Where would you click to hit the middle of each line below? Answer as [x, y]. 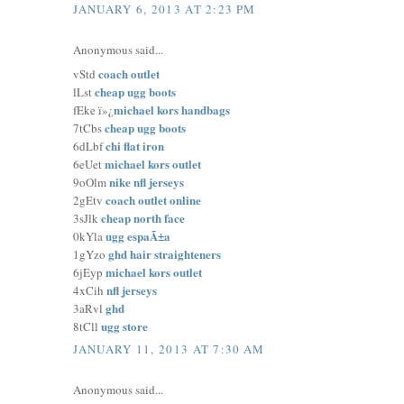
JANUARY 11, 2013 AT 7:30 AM [169, 349]
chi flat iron [135, 145]
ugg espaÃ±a [138, 235]
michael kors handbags [172, 109]
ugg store [125, 326]
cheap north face [143, 217]
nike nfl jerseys [147, 181]
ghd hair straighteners [165, 253]
